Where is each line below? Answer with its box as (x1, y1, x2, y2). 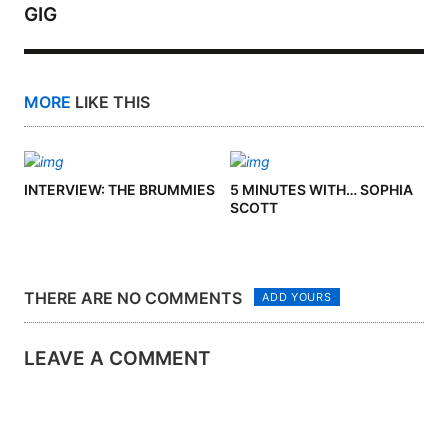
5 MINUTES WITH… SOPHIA (229, 180, 413, 198)
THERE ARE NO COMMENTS (24, 287, 242, 308)
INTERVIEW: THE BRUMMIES (24, 180, 215, 198)
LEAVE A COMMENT (24, 346, 211, 370)
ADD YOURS (262, 290, 332, 305)
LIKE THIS (71, 91, 150, 112)
